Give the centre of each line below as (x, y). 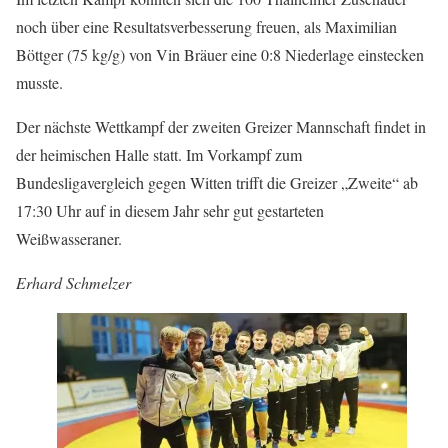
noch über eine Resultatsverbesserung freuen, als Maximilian (206, 27)
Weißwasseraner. (69, 239)
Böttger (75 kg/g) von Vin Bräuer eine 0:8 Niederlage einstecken (220, 55)
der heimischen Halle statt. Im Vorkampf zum (159, 155)
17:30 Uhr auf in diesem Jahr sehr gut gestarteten (170, 211)
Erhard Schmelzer (73, 283)
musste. (39, 83)
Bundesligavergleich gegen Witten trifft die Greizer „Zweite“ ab (217, 183)
